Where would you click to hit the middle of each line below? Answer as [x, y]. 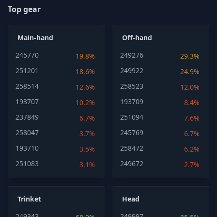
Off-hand [137, 38]
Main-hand [35, 38]
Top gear [24, 9]
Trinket [29, 199]
